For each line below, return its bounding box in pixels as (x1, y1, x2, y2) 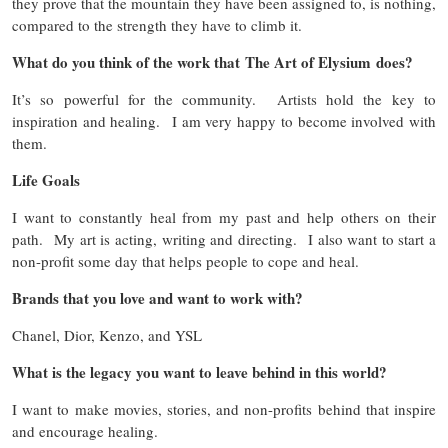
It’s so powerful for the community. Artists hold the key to (12, 89, 436, 110)
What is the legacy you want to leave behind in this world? (12, 361, 387, 384)
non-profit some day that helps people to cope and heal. (12, 251, 369, 272)
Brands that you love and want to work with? (12, 287, 303, 310)
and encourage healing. (12, 421, 168, 442)
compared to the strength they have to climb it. (12, 15, 307, 36)
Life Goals (12, 169, 80, 192)
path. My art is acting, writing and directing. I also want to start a (12, 229, 436, 250)
